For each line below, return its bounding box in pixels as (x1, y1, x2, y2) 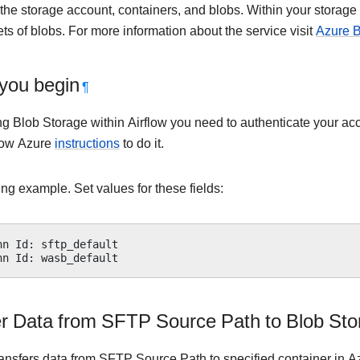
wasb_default (41, 250, 118, 265)
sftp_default (41, 236, 118, 252)
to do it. (120, 136, 164, 151)
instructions (55, 136, 120, 151)
